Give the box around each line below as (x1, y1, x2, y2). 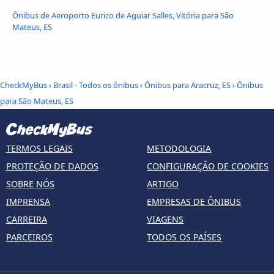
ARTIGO (147, 177, 179, 190)
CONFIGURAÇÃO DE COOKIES (147, 160, 269, 172)
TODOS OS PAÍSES (147, 231, 222, 243)
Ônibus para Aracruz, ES (144, 80, 231, 91)
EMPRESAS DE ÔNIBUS (147, 195, 242, 207)
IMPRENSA (6, 195, 50, 207)
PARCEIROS (6, 231, 53, 243)
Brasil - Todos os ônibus (53, 80, 138, 91)
